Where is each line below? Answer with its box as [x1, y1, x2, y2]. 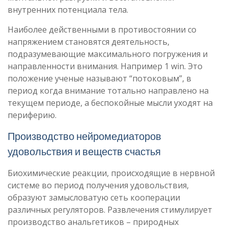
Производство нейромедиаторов [8, 130, 161, 142]
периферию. [8, 109, 56, 121]
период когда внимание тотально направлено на [8, 85, 209, 96]
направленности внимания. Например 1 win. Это [8, 61, 203, 72]
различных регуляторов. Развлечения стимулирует [8, 204, 212, 215]
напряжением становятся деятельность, [8, 36, 169, 47]
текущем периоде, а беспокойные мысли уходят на [8, 97, 213, 108]
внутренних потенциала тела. [8, 4, 128, 15]
